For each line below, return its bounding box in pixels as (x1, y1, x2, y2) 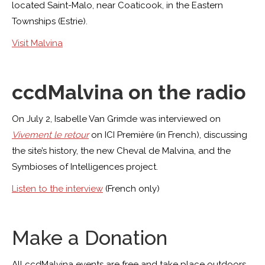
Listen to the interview (12, 183, 103, 194)
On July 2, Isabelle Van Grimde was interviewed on (12, 113, 221, 124)
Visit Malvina (12, 37, 63, 49)
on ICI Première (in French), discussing (89, 129, 247, 140)
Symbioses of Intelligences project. (12, 161, 158, 172)
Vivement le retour (12, 129, 89, 140)
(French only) (103, 183, 160, 194)
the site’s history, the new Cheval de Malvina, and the (12, 145, 231, 156)
